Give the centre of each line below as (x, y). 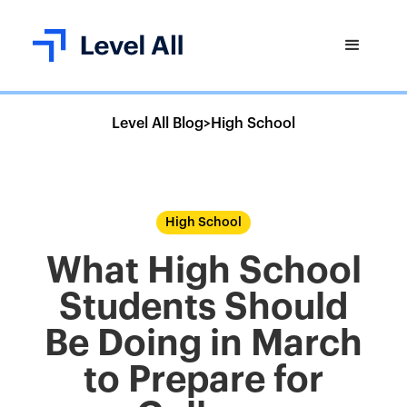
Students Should (203, 307)
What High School (203, 271)
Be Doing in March (203, 343)
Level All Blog (158, 124)
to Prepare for (203, 380)
